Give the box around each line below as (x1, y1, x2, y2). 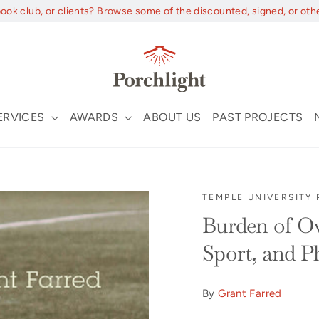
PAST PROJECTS (212, 110, 303, 125)
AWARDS (69, 110, 122, 125)
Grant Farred (218, 287, 282, 300)
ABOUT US (143, 110, 202, 125)
